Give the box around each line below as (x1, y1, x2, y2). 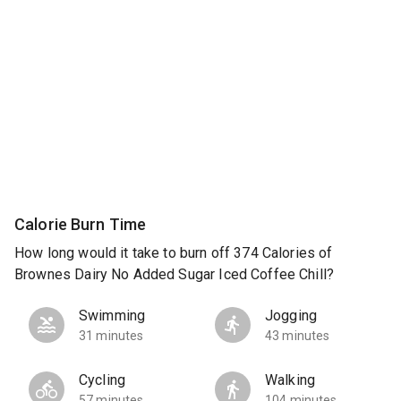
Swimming (79, 307, 146, 325)
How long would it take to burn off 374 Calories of (14, 244, 333, 262)
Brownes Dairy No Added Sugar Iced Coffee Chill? (14, 266, 335, 284)
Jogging (265, 307, 318, 325)
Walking (265, 371, 316, 389)
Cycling (79, 371, 126, 389)
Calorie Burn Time (14, 214, 147, 234)
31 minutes (79, 328, 144, 344)
